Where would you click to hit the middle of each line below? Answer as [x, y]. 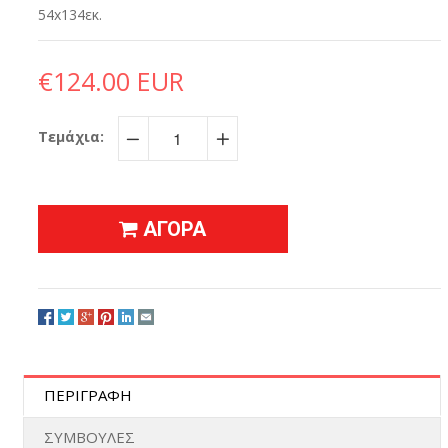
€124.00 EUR [110, 81]
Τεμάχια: [70, 137]
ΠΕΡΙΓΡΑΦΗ [87, 395]
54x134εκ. [69, 15]
